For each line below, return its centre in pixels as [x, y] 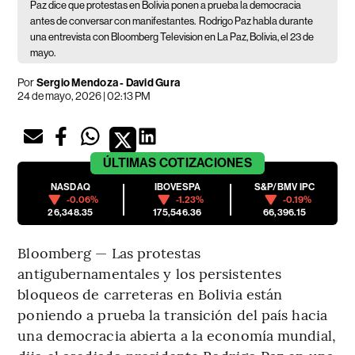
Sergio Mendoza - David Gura [107, 83]
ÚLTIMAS [130, 163]
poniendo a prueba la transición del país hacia [172, 315]
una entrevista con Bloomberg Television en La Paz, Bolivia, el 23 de [172, 37]
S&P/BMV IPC [284, 187]
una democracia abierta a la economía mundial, [177, 335]
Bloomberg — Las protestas [109, 253]
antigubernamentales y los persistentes [150, 273]
